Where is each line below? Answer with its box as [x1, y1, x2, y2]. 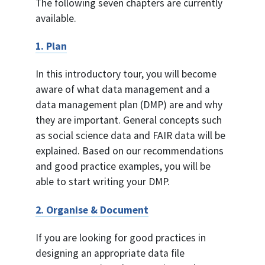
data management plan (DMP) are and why [35, 98, 222, 112]
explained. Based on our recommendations [35, 144, 224, 158]
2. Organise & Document [35, 203, 148, 216]
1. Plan [35, 40, 67, 53]
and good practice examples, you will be [35, 160, 211, 173]
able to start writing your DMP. [35, 175, 170, 189]
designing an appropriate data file [35, 246, 185, 260]
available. [35, 12, 76, 25]
